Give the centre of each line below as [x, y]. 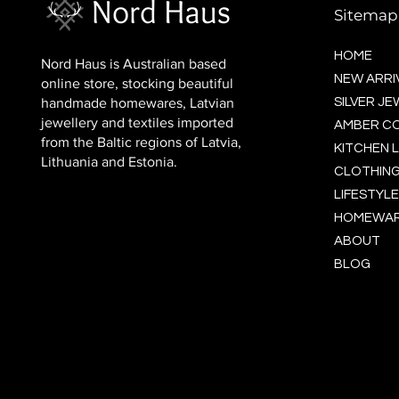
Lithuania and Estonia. [110, 161]
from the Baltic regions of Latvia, [141, 142]
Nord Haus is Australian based [133, 63]
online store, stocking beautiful [137, 83]
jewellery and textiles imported [137, 122]
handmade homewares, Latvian [137, 102]
